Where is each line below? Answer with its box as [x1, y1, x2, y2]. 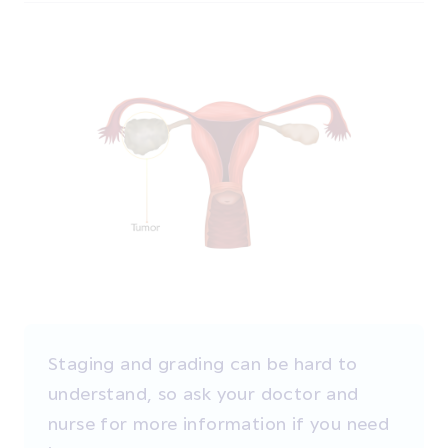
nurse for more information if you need [48, 412, 390, 434]
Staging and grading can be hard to [48, 352, 358, 374]
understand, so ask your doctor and [48, 382, 359, 404]
